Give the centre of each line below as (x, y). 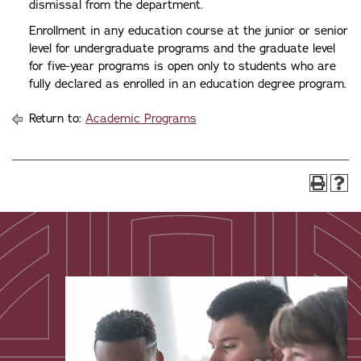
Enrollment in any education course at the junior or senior (189, 31)
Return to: (55, 118)
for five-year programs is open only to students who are (183, 66)
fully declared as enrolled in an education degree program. (188, 84)
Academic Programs (141, 118)
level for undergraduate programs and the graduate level (182, 48)
